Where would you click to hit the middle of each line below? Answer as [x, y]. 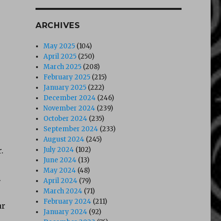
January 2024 [66, 212]
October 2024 [66, 118]
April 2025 [60, 56]
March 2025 [63, 67]
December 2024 [70, 98]
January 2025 [65, 87]
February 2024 [68, 201]
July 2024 [59, 149]
